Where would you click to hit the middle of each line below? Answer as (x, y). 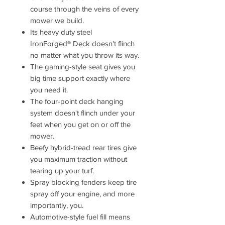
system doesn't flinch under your (83, 113)
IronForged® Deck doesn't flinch (82, 43)
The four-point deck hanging (77, 101)
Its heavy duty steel (61, 32)
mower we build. (57, 20)
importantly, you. (57, 205)
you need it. (49, 90)
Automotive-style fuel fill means (80, 217)
